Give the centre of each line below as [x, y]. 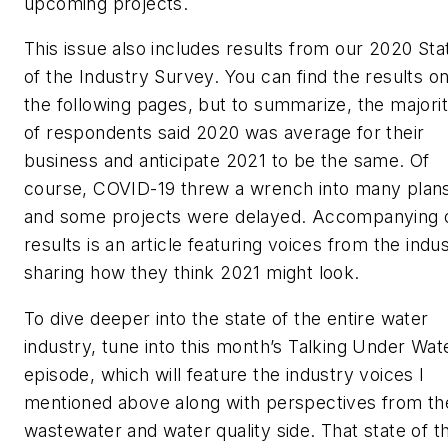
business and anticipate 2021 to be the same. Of [227, 161]
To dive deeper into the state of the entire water [226, 318]
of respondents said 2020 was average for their [224, 133]
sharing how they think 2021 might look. [194, 273]
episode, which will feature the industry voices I [224, 374]
